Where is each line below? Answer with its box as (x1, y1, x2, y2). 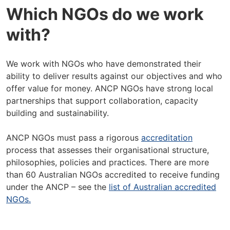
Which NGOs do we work (6, 4, 204, 24)
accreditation (141, 132, 193, 143)
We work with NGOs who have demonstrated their (6, 59, 201, 69)
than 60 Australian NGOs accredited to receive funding (6, 169, 220, 180)
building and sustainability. (6, 108, 109, 118)
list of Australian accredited (109, 182, 216, 192)
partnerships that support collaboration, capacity (6, 95, 198, 106)
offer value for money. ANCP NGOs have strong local (6, 83, 213, 93)
